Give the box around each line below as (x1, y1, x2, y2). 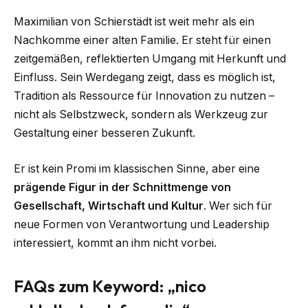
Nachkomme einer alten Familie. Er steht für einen (14, 34, 271, 47)
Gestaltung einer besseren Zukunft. (14, 126, 195, 140)
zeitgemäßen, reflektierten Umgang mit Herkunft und (14, 52, 286, 66)
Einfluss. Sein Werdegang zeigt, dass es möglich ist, (14, 71, 276, 85)
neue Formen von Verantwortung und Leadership (14, 217, 269, 231)
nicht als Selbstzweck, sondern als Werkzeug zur (14, 108, 268, 122)
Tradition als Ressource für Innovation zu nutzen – (14, 89, 274, 103)
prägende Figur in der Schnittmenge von (14, 180, 231, 194)
